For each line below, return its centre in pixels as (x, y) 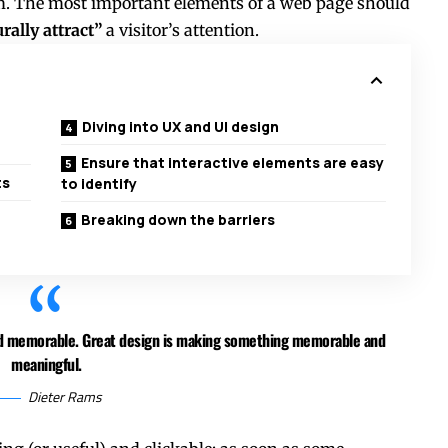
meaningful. (46, 364)
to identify (99, 184)
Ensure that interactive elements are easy (233, 163)
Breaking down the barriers (178, 220)
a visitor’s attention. (180, 30)
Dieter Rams (64, 397)
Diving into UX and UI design (181, 127)
